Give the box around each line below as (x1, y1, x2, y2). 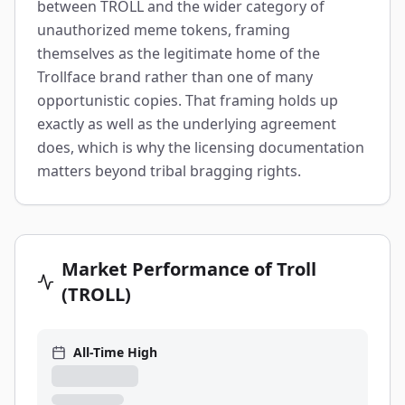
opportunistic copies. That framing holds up (37, 90, 338, 110)
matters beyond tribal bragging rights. (37, 161, 301, 181)
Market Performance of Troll (61, 257, 316, 281)
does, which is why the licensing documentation (37, 137, 364, 157)
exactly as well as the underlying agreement (37, 114, 336, 134)
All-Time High (73, 344, 157, 361)
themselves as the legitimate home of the (37, 43, 320, 63)
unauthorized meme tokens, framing (37, 20, 290, 40)
